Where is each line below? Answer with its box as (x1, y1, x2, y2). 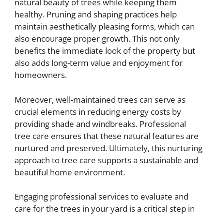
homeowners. (15, 69, 67, 81)
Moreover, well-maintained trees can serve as (15, 93, 186, 105)
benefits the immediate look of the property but (15, 45, 195, 57)
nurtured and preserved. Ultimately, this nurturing (15, 142, 202, 154)
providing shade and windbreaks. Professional (15, 118, 186, 129)
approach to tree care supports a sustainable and (15, 154, 198, 166)
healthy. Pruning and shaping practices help (15, 9, 177, 20)
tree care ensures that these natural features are (15, 130, 199, 141)
